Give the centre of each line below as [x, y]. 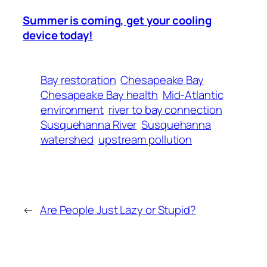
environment [72, 109]
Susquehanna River [89, 124]
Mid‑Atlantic [193, 94]
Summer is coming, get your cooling [117, 20]
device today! [58, 35]
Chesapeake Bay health [99, 94]
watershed [67, 139]
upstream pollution [145, 139]
